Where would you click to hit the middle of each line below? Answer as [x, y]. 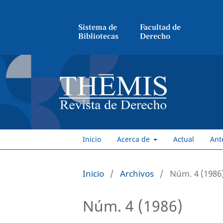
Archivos [137, 173]
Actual [184, 139]
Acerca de [134, 139]
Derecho [155, 36]
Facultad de [160, 27]
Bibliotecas [98, 36]
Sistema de [98, 27]
